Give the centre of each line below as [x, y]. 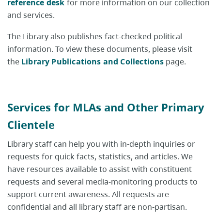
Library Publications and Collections [93, 62]
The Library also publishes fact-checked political [95, 37]
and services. [31, 15]
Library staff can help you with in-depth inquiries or [101, 144]
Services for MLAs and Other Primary [106, 107]
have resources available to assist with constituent [100, 169]
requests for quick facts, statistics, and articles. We [100, 157]
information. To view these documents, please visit [100, 49]
